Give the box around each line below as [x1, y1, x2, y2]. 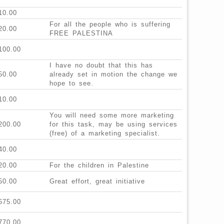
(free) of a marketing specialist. [49, 129, 160, 137]
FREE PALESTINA [49, 29, 113, 37]
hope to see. [49, 79, 93, 87]
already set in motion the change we [49, 70, 177, 78]
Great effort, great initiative [49, 177, 145, 185]
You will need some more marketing [49, 111, 174, 119]
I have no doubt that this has [49, 61, 153, 69]
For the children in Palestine [49, 161, 149, 169]
